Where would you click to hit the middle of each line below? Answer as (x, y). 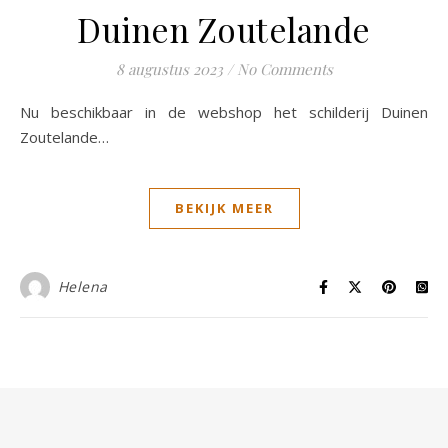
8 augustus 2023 (169, 69)
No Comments (284, 69)
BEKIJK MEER (224, 208)
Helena (82, 287)
